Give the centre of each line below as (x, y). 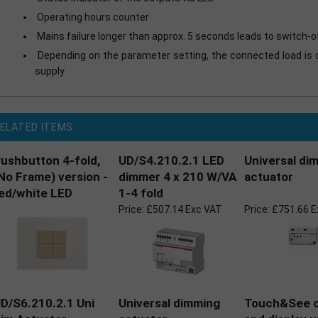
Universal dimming (169, 303)
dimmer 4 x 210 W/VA (177, 177)
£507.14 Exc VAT (183, 209)
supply (50, 71)
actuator (269, 177)
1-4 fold (141, 193)
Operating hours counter (93, 17)
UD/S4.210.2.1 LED (171, 160)
